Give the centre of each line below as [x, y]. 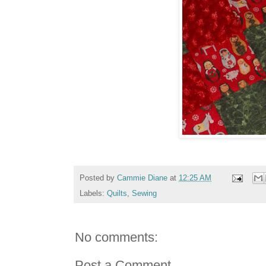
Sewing [144, 194]
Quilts [117, 194]
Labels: [93, 194]
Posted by [98, 178]
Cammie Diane [142, 178]
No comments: [116, 237]
